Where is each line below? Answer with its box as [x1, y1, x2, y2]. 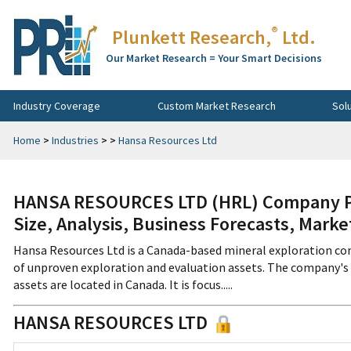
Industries [52, 133, 99, 147]
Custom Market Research [157, 98, 276, 113]
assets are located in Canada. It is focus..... [13, 277, 233, 292]
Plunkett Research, [112, 25, 271, 49]
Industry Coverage [13, 98, 100, 113]
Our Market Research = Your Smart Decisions [106, 51, 322, 65]
